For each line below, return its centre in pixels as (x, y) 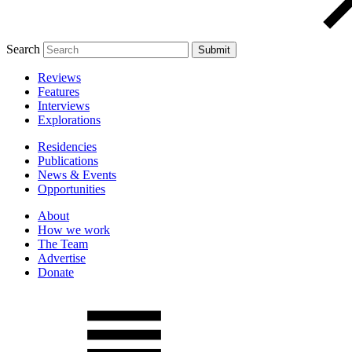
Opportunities (71, 189)
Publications (68, 161)
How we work (74, 230)
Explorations (69, 120)
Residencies (67, 147)
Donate (56, 272)
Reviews (59, 77)
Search (23, 49)
